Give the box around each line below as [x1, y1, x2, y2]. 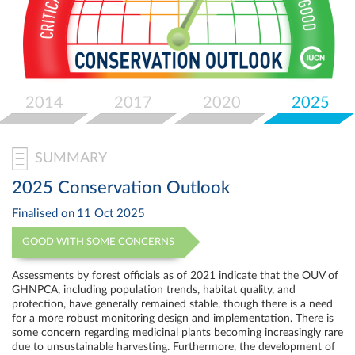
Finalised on [12, 207, 74, 219]
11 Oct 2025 [77, 207, 145, 219]
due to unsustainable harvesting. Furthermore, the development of [12, 342, 335, 353]
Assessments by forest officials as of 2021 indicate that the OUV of [12, 270, 338, 282]
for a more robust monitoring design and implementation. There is [12, 313, 334, 325]
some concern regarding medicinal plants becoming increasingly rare [12, 327, 343, 339]
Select [44, 24, 87, 40]
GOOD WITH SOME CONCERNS [22, 236, 175, 248]
